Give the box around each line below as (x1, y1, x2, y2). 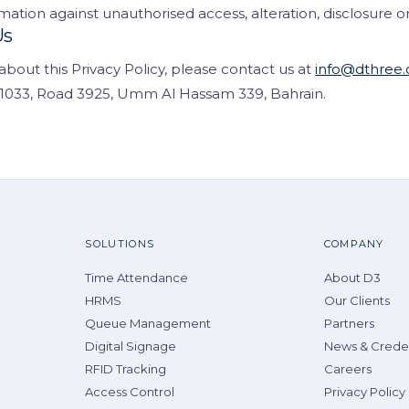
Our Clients (323, 292, 390, 308)
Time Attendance (85, 269, 189, 285)
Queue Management (85, 315, 212, 330)
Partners (323, 315, 374, 330)
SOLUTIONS (85, 236, 155, 250)
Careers (323, 361, 372, 376)
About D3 (323, 269, 381, 285)
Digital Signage (85, 338, 177, 353)
